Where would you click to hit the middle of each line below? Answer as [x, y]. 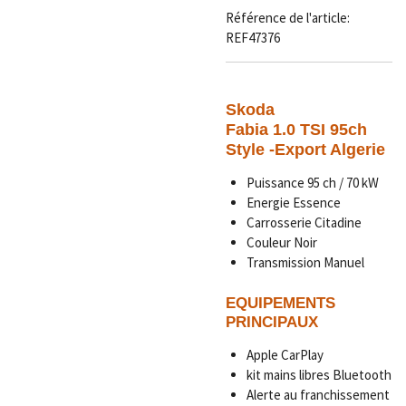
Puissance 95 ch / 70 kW [312, 183]
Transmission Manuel [306, 263]
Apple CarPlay [285, 354]
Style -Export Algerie [305, 150]
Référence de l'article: [288, 18]
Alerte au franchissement [318, 394]
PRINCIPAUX [272, 322]
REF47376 [253, 38]
